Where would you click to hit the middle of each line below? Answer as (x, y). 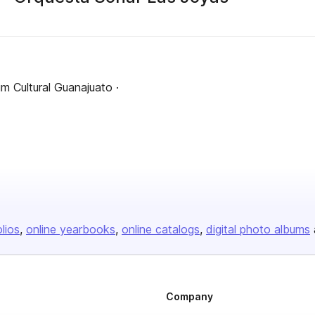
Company (189, 296)
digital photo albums (258, 229)
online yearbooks (71, 229)
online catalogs (161, 229)
